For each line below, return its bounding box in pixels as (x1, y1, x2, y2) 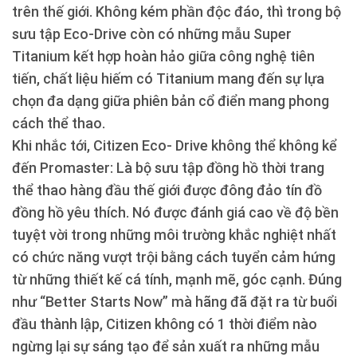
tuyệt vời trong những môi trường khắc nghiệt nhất (12, 226, 336, 244)
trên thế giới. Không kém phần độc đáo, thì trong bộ (12, 3, 341, 21)
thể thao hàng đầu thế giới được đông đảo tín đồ (12, 182, 322, 199)
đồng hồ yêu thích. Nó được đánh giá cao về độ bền (12, 204, 339, 222)
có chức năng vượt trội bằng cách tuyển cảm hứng (12, 249, 335, 266)
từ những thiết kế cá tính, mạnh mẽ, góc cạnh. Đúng (12, 271, 342, 288)
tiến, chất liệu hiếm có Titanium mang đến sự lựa (12, 70, 324, 88)
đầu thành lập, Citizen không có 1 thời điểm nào (12, 316, 317, 333)
